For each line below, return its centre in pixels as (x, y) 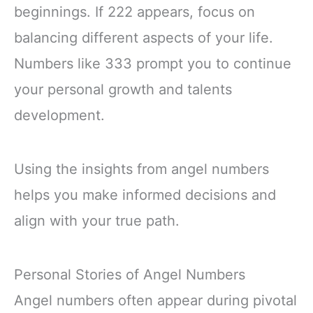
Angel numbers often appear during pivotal (155, 301)
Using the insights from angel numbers (141, 169)
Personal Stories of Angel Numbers (130, 275)
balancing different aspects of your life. (144, 38)
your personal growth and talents (123, 90)
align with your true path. (97, 221)
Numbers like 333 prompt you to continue (153, 64)
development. (59, 116)
